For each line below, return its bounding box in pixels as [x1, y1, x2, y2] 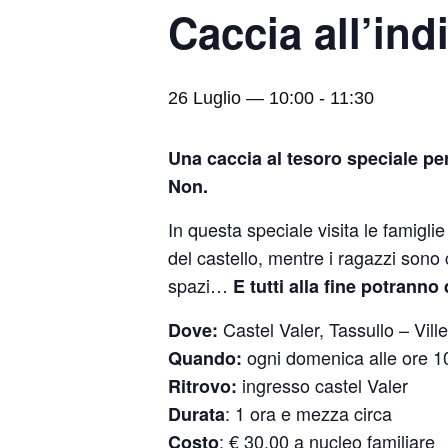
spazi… [168, 271, 228, 298]
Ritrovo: [168, 372, 242, 399]
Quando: [168, 344, 247, 371]
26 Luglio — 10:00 [168, 87, 314, 108]
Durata [168, 400, 225, 427]
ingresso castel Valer [242, 371, 408, 398]
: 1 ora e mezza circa [225, 399, 392, 426]
